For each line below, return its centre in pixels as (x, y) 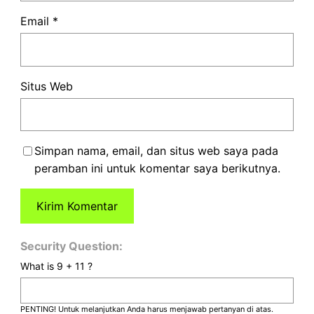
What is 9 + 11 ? (56, 266)
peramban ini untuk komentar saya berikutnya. (157, 169)
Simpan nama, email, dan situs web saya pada (156, 151)
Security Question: (71, 246)
